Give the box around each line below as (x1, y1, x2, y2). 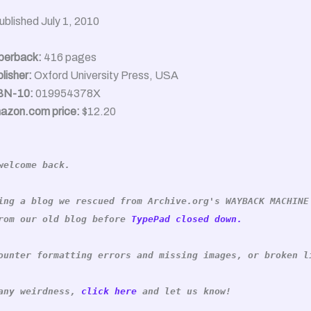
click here (81, 285, 137, 296)
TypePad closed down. (131, 213, 242, 224)
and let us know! (137, 285, 231, 296)
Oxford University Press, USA (32, 69, 178, 81)
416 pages (42, 51, 96, 63)
